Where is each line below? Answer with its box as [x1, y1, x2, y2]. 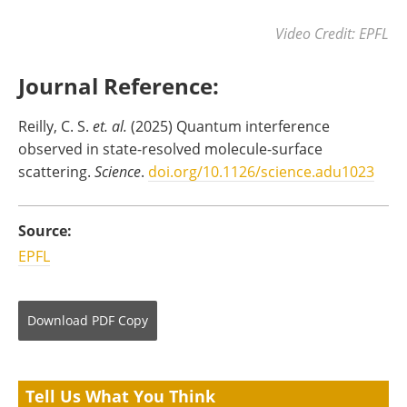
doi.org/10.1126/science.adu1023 [148, 161, 374, 181]
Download [27, 311, 88, 329]
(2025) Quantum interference [127, 115, 330, 135]
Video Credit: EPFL [275, 23, 389, 43]
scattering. [18, 161, 91, 181]
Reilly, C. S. [18, 115, 93, 135]
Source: [18, 220, 72, 241]
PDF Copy [92, 311, 148, 329]
